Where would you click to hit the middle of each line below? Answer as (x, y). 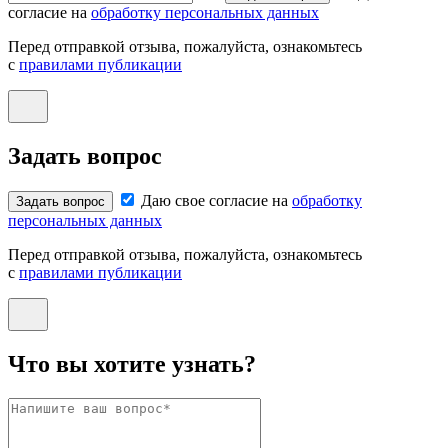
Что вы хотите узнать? (132, 363)
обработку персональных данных (205, 13)
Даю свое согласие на (216, 200)
